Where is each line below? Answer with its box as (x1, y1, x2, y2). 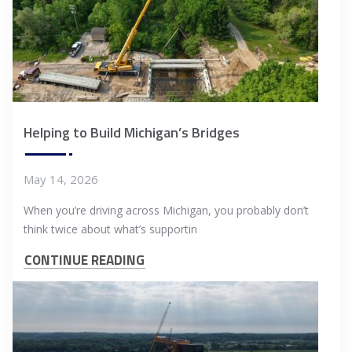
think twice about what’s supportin (24, 222, 197, 237)
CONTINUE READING (24, 250, 145, 271)
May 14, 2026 (24, 171, 98, 188)
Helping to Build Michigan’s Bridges (24, 122, 240, 144)
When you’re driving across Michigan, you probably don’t (24, 203, 309, 218)
